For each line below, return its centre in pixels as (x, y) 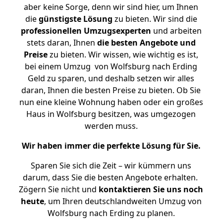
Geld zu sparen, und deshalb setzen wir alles (111, 78)
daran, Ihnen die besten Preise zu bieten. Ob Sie (111, 90)
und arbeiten (176, 31)
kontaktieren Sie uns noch (151, 189)
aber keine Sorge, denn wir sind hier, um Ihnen (111, 7)
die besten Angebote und (146, 43)
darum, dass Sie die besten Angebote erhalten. (111, 177)
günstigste (60, 19)
